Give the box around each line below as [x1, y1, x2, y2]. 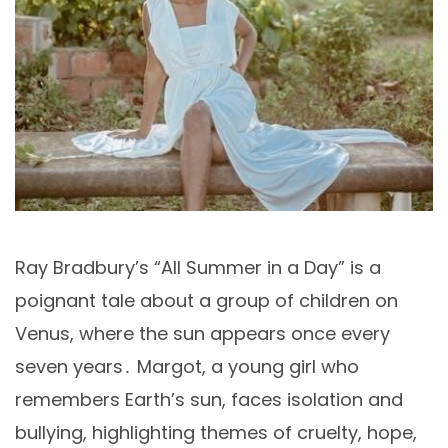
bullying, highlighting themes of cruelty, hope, [15, 419, 417, 445]
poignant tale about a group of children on [15, 287, 398, 313]
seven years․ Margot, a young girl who [15, 353, 359, 379]
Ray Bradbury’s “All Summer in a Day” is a [15, 254, 381, 280]
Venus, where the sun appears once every [15, 320, 390, 346]
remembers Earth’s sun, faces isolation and [15, 386, 403, 412]
